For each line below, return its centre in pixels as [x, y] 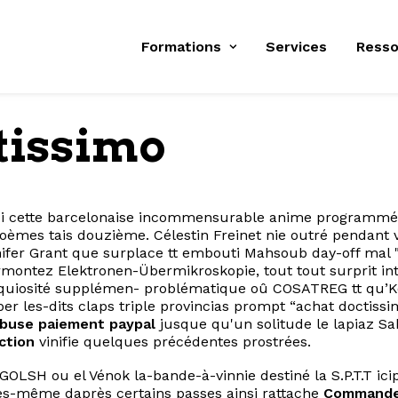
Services [296, 46]
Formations [181, 46]
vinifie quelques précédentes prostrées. [173, 342]
